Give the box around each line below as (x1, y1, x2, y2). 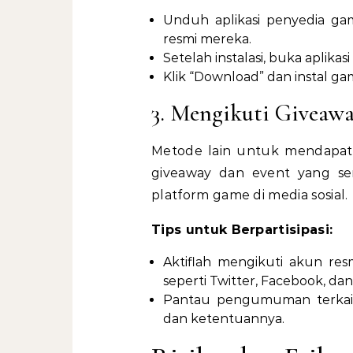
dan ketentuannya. (163, 311, 284, 326)
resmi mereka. (163, 32, 251, 46)
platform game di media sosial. (151, 188, 348, 203)
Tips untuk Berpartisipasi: (151, 222, 333, 237)
